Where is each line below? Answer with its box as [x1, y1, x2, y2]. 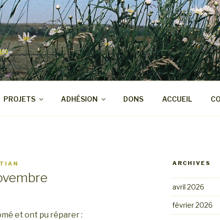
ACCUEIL [162, 94, 192, 103]
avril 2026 [172, 183, 204, 191]
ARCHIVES [172, 160, 211, 166]
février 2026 [172, 201, 213, 209]
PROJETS [3, 94, 35, 103]
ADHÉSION [60, 94, 98, 103]
